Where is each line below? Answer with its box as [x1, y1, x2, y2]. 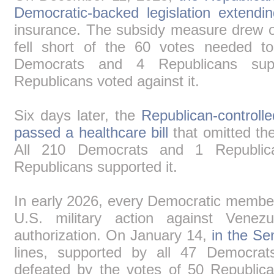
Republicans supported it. [14, 158, 177, 175]
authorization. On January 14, [14, 227, 212, 243]
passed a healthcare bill [14, 124, 168, 141]
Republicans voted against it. [14, 73, 199, 89]
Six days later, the [14, 107, 141, 124]
